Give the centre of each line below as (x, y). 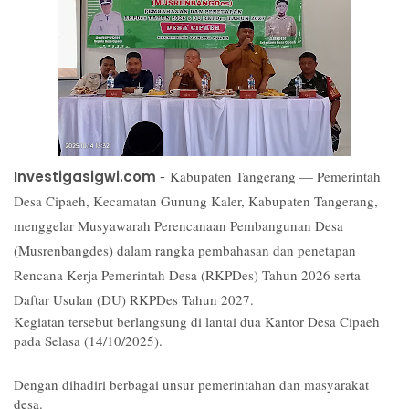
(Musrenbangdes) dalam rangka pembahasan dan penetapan (185, 250)
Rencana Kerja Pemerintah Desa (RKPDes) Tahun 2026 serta (187, 274)
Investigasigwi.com (87, 176)
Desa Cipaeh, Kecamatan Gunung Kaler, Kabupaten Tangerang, (196, 200)
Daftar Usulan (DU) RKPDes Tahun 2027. (134, 299)
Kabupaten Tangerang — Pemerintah (275, 176)
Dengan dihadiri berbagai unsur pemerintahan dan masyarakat (191, 384)
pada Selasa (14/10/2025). (88, 340)
